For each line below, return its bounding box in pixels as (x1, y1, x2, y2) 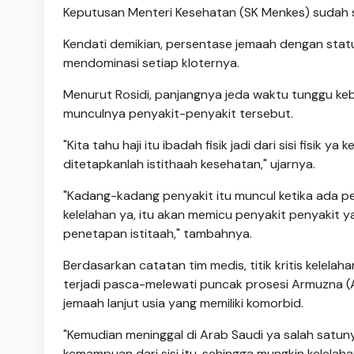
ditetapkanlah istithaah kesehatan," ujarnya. (63, 155, 315, 172)
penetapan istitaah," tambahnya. (63, 224, 252, 242)
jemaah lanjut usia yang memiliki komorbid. (63, 294, 303, 311)
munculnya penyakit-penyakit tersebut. (63, 104, 293, 122)
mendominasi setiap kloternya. (63, 54, 239, 71)
